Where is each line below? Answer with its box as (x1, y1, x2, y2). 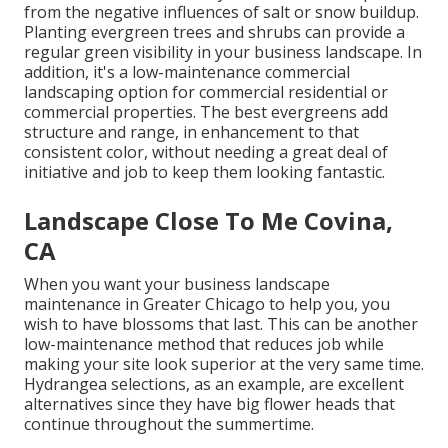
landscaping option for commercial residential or (24, 80, 388, 103)
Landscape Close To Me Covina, (24, 203, 393, 237)
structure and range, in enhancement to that (24, 120, 359, 143)
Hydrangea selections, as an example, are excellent (24, 372, 404, 395)
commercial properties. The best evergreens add (24, 100, 388, 123)
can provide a (301, 20, 405, 43)
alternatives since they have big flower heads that (24, 392, 395, 415)
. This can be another (260, 312, 418, 335)
